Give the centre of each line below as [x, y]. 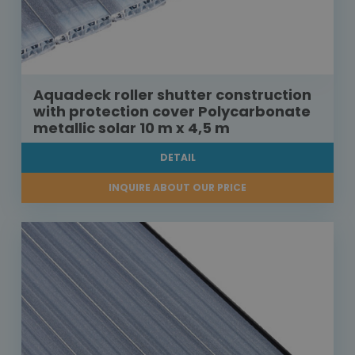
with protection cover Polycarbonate [172, 112]
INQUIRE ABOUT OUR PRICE [177, 188]
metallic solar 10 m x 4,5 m [132, 128]
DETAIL [177, 158]
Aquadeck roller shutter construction [172, 95]
